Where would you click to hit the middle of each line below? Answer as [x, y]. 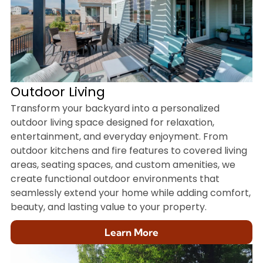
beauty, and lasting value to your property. [108, 207]
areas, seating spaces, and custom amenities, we [123, 165]
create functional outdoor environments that [115, 179]
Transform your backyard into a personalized [115, 109]
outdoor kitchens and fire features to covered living [129, 151]
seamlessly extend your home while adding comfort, [130, 193]
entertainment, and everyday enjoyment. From [119, 137]
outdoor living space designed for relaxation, [112, 123]
